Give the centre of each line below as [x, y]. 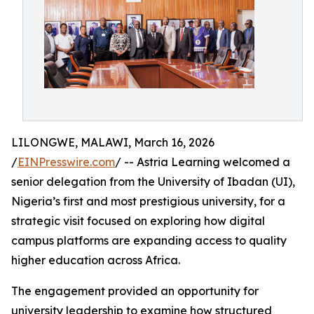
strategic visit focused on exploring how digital [138, 221]
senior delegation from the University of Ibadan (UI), [153, 182]
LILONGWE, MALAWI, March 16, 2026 [113, 142]
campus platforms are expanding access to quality [149, 240]
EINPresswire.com [66, 162]
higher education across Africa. [96, 260]
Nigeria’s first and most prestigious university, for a [148, 201]
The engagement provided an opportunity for [135, 291]
